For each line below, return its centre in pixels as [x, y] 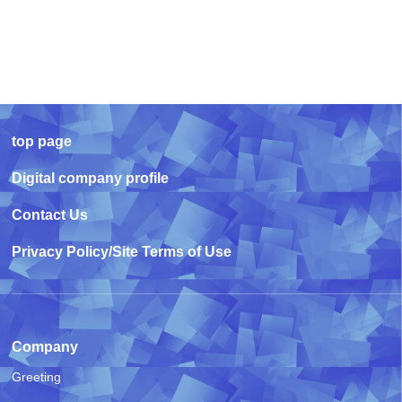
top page [42, 141]
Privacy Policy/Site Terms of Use [122, 251]
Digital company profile [91, 178]
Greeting [37, 376]
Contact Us [50, 214]
